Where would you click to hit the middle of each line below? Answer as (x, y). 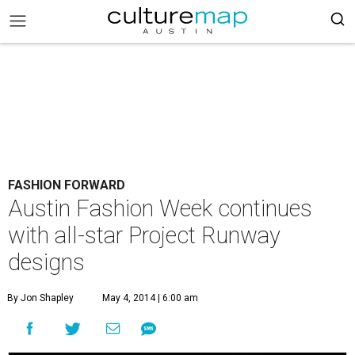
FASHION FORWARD (67, 185)
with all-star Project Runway (144, 235)
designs (46, 262)
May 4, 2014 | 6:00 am (150, 298)
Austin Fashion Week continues (160, 208)
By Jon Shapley (40, 298)
